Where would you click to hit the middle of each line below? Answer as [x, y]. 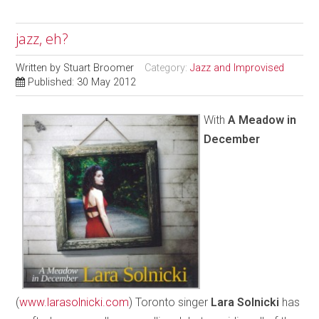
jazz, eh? [42, 39]
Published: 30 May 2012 [82, 83]
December [232, 140]
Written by [40, 68]
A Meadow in [262, 120]
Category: [168, 68]
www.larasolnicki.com [74, 303]
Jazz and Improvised [237, 68]
